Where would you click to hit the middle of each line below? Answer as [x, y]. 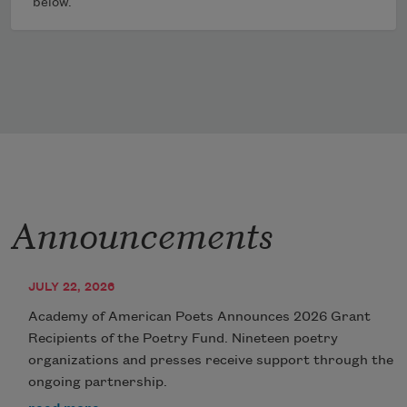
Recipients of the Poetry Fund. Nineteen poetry [184, 339]
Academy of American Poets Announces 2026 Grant [200, 318]
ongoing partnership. [98, 383]
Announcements [142, 232]
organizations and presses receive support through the [211, 361]
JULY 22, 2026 [72, 288]
